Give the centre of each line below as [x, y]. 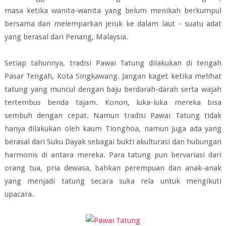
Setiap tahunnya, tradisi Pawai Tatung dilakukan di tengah [113, 63]
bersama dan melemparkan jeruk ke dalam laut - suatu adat [113, 23]
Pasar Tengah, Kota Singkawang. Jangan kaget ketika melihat [113, 76]
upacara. [19, 194]
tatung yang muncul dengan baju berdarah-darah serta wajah [113, 89]
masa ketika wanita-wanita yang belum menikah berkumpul [113, 10]
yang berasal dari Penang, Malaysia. [66, 37]
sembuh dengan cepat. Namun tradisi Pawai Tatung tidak [113, 115]
